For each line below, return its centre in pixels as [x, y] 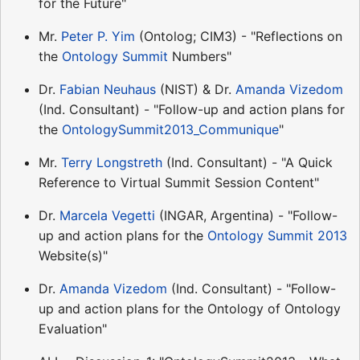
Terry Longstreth [112, 162]
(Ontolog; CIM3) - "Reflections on [239, 36]
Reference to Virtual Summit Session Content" [179, 182]
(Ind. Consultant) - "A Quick [247, 162]
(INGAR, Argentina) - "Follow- [246, 215]
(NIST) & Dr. [196, 89]
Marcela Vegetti [107, 215]
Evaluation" [73, 328]
